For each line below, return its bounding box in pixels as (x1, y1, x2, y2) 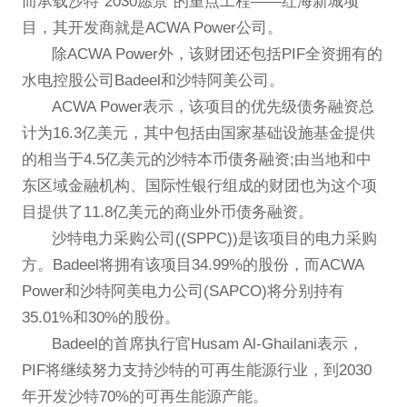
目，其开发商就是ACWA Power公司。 (21, 19, 283, 37)
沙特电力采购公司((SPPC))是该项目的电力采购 (52, 230, 378, 248)
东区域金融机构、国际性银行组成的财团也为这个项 (21, 177, 377, 195)
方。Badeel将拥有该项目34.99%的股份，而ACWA (21, 256, 363, 274)
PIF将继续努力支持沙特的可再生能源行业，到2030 (21, 362, 372, 380)
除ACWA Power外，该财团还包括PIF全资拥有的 (52, 45, 383, 64)
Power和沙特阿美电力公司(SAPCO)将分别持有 (21, 283, 344, 301)
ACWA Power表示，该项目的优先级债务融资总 (52, 98, 375, 116)
